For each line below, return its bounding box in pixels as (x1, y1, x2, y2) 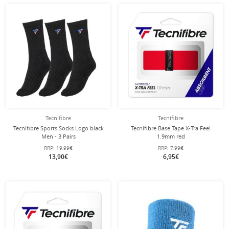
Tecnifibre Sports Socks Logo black (13, 124, 104, 132)
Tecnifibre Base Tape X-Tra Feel (131, 124, 211, 132)
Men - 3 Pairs (41, 132, 76, 140)
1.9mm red (156, 132, 185, 140)
